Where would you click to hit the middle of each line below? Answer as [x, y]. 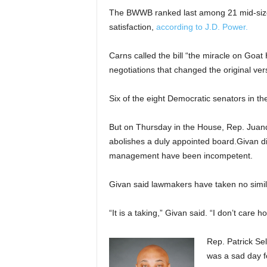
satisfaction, [132, 27]
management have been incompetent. [181, 156]
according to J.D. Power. [202, 27]
